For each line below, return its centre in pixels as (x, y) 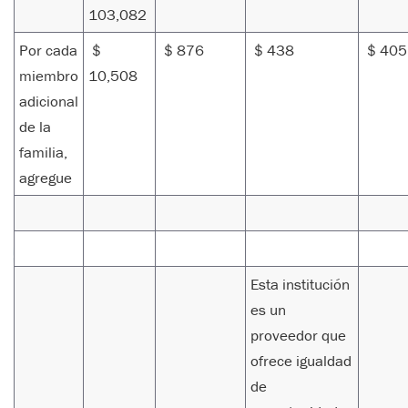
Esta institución (300, 285)
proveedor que (298, 336)
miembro (49, 76)
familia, (43, 153)
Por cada (48, 51)
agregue (46, 178)
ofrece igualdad (301, 361)
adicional (49, 102)
